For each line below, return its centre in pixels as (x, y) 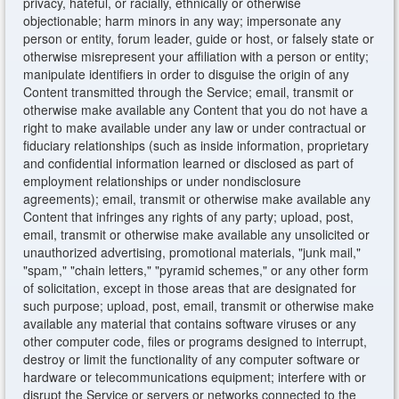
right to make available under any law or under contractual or (195, 127)
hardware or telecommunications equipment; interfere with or (195, 377)
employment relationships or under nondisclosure (163, 181)
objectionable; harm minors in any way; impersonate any (183, 20)
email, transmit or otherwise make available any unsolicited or (197, 234)
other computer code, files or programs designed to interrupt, (195, 341)
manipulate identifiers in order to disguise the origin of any (187, 74)
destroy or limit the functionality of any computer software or (192, 359)
